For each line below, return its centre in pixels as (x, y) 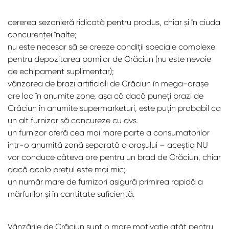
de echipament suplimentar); (61, 71)
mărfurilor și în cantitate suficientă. (71, 194)
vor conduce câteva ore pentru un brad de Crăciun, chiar (114, 157)
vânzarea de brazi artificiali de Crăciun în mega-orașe (108, 84)
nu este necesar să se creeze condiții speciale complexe (111, 47)
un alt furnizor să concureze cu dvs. (73, 120)
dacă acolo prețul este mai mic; (67, 169)
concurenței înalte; (42, 35)
